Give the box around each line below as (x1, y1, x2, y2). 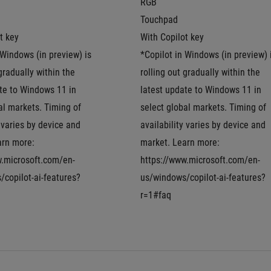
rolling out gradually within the (140, 67, 260, 78)
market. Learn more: (140, 137, 220, 148)
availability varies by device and (140, 119, 266, 131)
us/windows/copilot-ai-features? (140, 172, 266, 183)
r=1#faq (140, 189, 171, 201)
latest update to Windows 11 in (140, 84, 261, 96)
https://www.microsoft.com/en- (140, 154, 260, 166)
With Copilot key (140, 31, 204, 43)
